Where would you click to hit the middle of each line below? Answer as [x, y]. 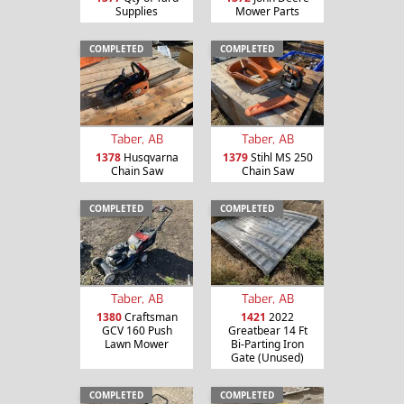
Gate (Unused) [267, 357]
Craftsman [149, 317]
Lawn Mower [137, 344]
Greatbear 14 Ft [267, 330]
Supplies [137, 12]
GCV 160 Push [137, 330]
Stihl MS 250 [280, 157]
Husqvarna [149, 157]
